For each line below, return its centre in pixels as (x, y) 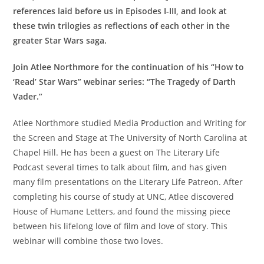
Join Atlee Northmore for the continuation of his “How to (129, 67)
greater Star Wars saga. (60, 41)
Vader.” (28, 97)
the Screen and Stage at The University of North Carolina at (130, 138)
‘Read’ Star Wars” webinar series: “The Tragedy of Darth (125, 82)
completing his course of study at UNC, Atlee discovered (124, 197)
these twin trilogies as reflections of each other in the (122, 26)
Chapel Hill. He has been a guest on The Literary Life (117, 153)
